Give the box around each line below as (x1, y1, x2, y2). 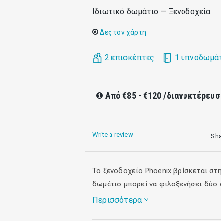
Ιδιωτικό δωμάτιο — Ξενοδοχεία (92, 6, 211, 16)
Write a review (92, 130, 133, 138)
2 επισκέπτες (105, 52, 155, 62)
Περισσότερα (92, 195, 144, 205)
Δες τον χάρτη (98, 28, 146, 36)
